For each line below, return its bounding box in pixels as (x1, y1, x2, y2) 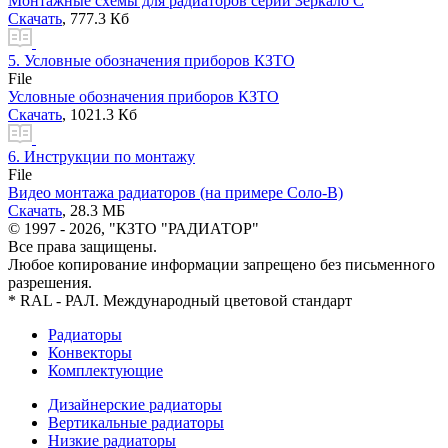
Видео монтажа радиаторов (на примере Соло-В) (8, 183, 343, 201)
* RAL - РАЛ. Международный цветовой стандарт (8, 291, 352, 309)
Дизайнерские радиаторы (48, 395, 222, 413)
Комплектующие (48, 361, 163, 379)
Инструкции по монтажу (20, 147, 195, 165)
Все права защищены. (8, 237, 157, 255)
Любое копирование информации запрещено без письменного (8, 255, 435, 273)
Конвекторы (48, 343, 132, 361)
